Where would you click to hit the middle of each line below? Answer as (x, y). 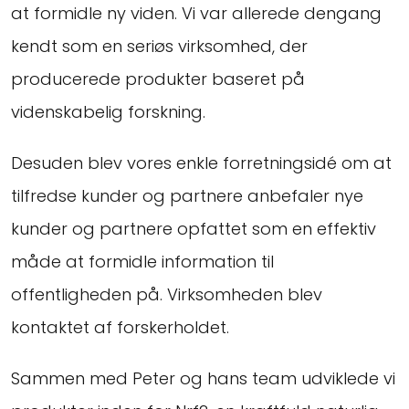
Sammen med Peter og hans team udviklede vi (203, 379)
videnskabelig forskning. (108, 112)
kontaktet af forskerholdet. (120, 328)
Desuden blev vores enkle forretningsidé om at (201, 163)
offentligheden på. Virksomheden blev (167, 295)
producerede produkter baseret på (158, 79)
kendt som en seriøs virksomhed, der (159, 47)
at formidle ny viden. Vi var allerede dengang (196, 14)
